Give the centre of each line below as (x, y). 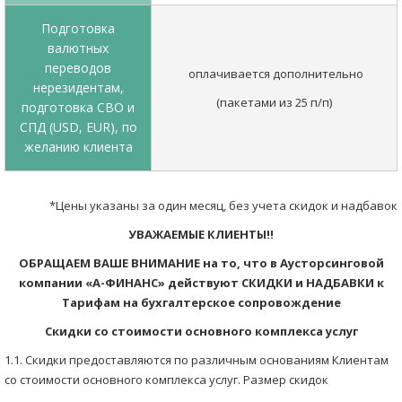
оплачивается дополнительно (274, 74)
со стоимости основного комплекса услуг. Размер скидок (166, 380)
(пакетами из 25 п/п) (274, 102)
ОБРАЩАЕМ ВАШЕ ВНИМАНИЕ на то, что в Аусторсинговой (201, 263)
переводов (78, 68)
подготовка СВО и (78, 107)
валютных (78, 48)
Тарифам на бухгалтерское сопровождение (201, 302)
